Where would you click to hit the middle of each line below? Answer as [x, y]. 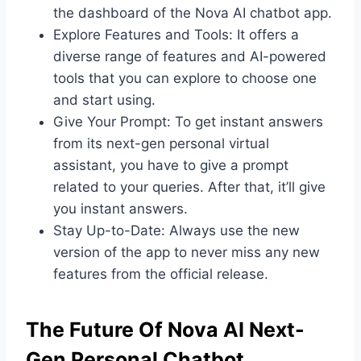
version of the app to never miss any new [187, 252]
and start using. [104, 100]
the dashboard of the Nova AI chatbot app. [193, 12]
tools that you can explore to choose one [185, 78]
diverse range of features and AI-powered [190, 56]
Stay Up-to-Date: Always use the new [176, 230]
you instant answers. [120, 208]
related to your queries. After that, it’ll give [189, 187]
